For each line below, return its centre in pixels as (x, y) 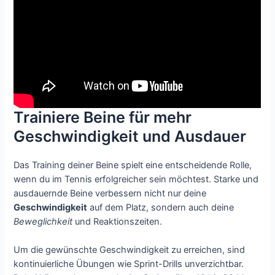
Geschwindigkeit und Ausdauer (130, 136)
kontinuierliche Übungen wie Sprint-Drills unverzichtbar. (129, 264)
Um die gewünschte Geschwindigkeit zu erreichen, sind (130, 250)
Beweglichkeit (43, 221)
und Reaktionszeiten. (118, 221)
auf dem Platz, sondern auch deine (161, 207)
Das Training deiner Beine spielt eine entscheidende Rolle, (133, 165)
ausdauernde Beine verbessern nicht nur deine (110, 193)
